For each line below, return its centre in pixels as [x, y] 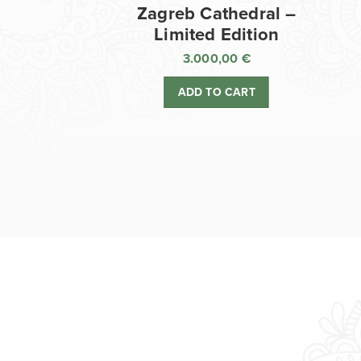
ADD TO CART [216, 93]
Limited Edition [217, 35]
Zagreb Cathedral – [216, 14]
